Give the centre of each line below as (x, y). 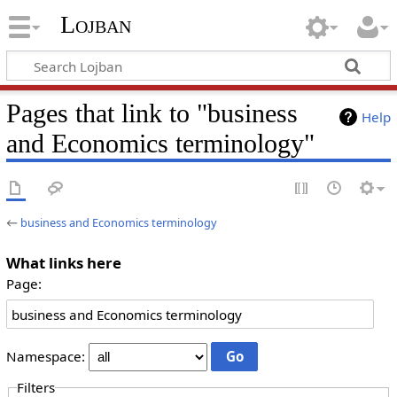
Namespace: (45, 357)
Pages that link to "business (152, 113)
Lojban (95, 25)
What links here (63, 262)
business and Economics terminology (118, 222)
